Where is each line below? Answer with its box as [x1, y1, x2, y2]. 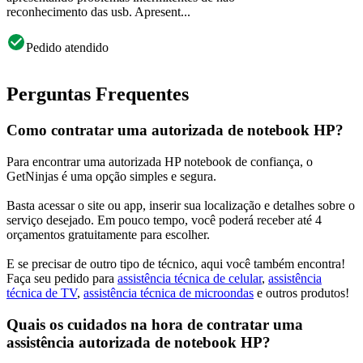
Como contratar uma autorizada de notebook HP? [6, 122, 344, 139]
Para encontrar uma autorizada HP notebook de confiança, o [6, 155, 313, 169]
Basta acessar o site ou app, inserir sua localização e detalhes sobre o [6, 199, 355, 213]
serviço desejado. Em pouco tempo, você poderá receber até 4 [6, 213, 322, 228]
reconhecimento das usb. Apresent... [6, 4, 190, 19]
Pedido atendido [26, 40, 109, 54]
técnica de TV [6, 286, 77, 301]
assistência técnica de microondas [83, 286, 254, 301]
